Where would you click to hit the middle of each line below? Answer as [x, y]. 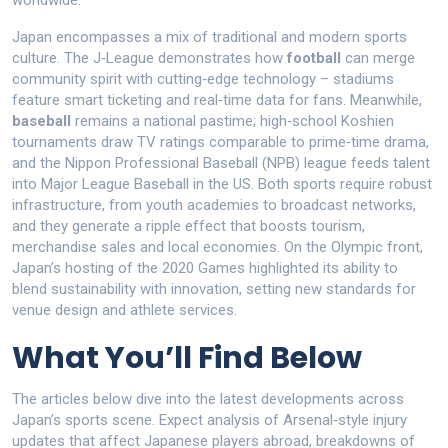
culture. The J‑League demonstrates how [149, 58]
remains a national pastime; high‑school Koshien [232, 121]
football [314, 58]
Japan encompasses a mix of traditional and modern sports [209, 37]
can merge [378, 58]
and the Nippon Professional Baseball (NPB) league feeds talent [221, 163]
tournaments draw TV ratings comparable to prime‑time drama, [220, 142]
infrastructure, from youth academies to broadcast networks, [214, 205]
